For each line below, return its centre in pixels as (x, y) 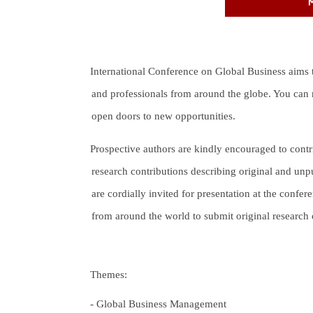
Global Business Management (162, 303)
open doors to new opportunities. (163, 115)
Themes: (109, 274)
